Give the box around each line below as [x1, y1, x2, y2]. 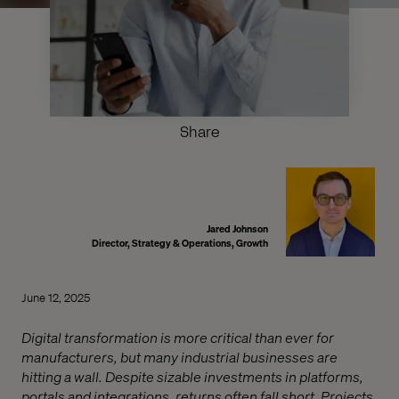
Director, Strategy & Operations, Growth [92, 236, 269, 249]
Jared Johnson [207, 222, 269, 235]
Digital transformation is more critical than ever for [21, 327, 334, 346]
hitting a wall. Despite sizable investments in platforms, [21, 366, 363, 386]
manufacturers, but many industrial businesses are [21, 346, 338, 366]
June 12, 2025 [21, 289, 90, 305]
